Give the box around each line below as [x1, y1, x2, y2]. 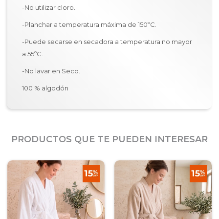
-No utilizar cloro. [22, 3, 77, 11]
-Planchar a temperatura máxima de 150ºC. [22, 21, 158, 28]
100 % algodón [22, 84, 68, 92]
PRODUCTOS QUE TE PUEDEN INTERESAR [11, 134, 208, 145]
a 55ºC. [22, 50, 44, 58]
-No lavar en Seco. [22, 67, 80, 75]
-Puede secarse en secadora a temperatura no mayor [22, 38, 192, 45]
